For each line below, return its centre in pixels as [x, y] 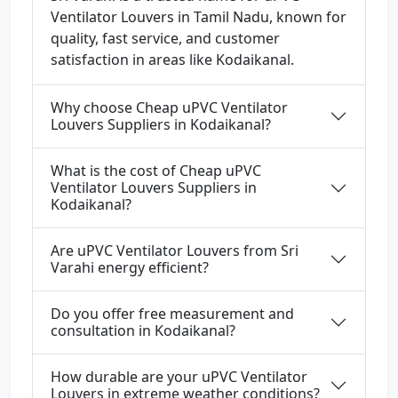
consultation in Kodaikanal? [143, 331]
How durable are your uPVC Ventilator [179, 377]
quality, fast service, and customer [165, 39]
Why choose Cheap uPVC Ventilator [169, 108]
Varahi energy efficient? [130, 268]
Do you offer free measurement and [172, 314]
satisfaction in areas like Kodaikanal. [172, 60]
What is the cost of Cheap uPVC [156, 171]
